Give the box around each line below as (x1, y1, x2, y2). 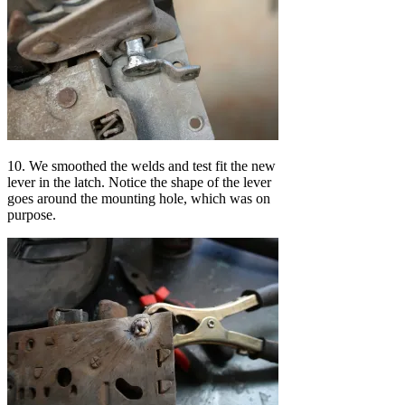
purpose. (7, 206, 56, 222)
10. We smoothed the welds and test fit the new (7, 157, 276, 174)
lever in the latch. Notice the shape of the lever (7, 174, 271, 190)
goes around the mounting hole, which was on (7, 190, 270, 206)
